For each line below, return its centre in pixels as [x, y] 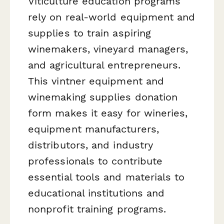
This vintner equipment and [96, 81]
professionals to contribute [95, 161]
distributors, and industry [91, 145]
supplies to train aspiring [90, 33]
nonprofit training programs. [97, 209]
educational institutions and [96, 193]
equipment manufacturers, [93, 129]
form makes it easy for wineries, [108, 113]
